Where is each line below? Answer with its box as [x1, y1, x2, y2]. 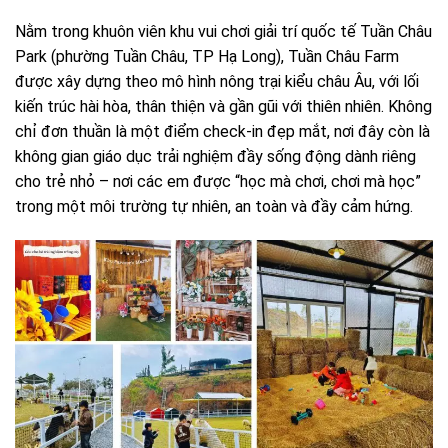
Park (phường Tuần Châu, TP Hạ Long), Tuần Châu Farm [15, 47, 399, 67]
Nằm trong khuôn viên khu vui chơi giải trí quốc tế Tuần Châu [15, 22, 432, 42]
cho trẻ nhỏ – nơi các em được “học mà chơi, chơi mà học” [15, 172, 421, 192]
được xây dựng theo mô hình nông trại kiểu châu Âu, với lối [15, 72, 419, 92]
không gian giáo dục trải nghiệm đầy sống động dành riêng [15, 147, 416, 167]
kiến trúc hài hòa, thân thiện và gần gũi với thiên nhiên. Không [15, 97, 432, 117]
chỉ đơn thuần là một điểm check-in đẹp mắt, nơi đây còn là [15, 122, 430, 142]
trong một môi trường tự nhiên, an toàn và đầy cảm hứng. [15, 197, 413, 217]
